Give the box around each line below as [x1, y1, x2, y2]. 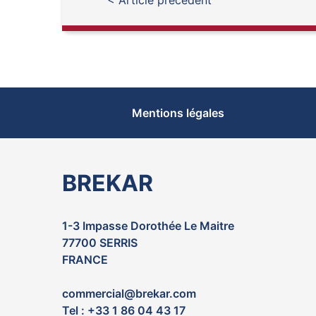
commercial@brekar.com [61, 286, 196, 301]
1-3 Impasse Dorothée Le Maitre [61, 219, 234, 233]
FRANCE [61, 253, 108, 267]
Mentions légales [131, 106, 224, 121]
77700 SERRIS [61, 236, 138, 250]
